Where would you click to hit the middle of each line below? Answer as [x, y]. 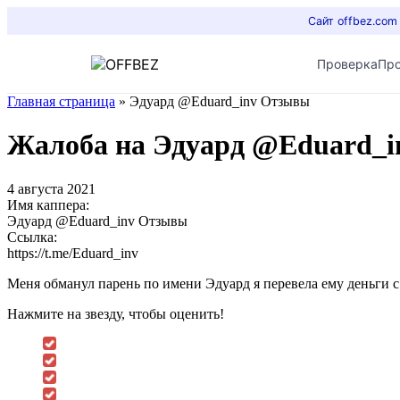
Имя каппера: [48, 204]
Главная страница [61, 101]
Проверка [347, 64]
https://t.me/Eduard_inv [73, 253]
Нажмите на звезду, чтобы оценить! [116, 313]
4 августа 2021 [51, 188]
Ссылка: [32, 237]
